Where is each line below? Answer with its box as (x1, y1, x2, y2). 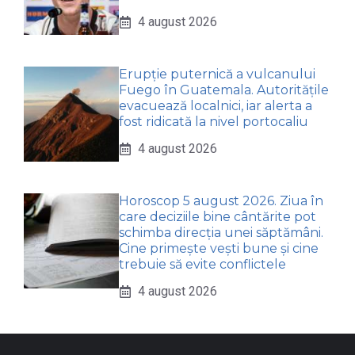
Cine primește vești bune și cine (119, 241, 319, 257)
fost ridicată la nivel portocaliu (119, 114, 308, 130)
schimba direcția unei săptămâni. (119, 225, 323, 241)
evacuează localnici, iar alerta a (119, 98, 312, 114)
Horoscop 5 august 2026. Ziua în (119, 193, 323, 209)
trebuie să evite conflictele (119, 257, 286, 273)
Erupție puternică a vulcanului (119, 67, 315, 82)
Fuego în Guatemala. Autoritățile (119, 82, 329, 98)
